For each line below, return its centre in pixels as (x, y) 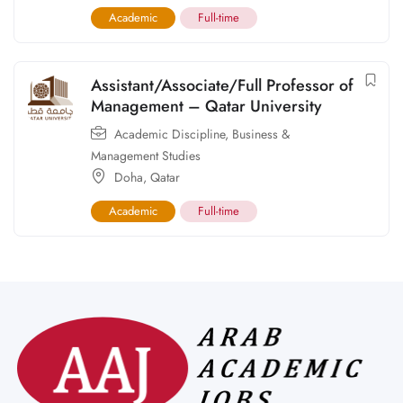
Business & (261, 134)
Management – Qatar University (206, 107)
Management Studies (146, 156)
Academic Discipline (170, 134)
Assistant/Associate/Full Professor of (222, 86)
